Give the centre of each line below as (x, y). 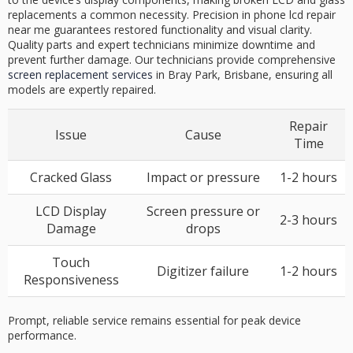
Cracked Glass (71, 178)
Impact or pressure (203, 178)
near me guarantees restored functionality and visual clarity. (160, 30)
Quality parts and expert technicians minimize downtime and (162, 45)
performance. (42, 336)
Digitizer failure (203, 271)
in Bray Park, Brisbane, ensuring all (243, 75)
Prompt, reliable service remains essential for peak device (154, 321)
